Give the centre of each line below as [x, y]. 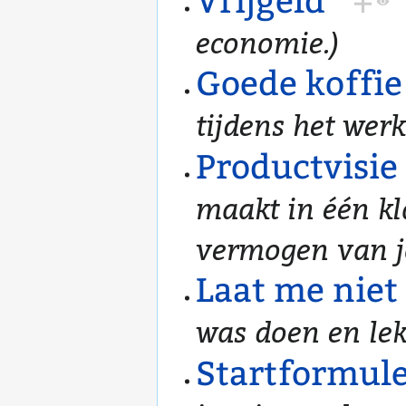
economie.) [267, 41]
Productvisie [296, 167]
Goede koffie [299, 84]
